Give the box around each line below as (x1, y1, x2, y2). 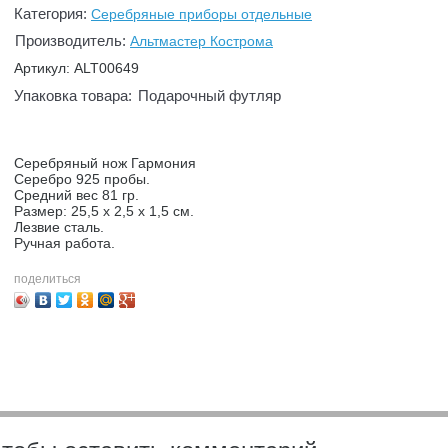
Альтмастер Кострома (130, 33, 273, 49)
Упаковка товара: (14, 87, 132, 104)
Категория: (14, 5, 91, 22)
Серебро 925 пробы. (14, 171, 150, 187)
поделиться (14, 272, 81, 286)
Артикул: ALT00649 (14, 60, 139, 76)
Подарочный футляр (138, 87, 281, 104)
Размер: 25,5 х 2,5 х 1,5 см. (14, 203, 194, 219)
